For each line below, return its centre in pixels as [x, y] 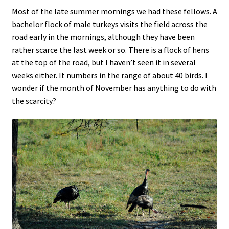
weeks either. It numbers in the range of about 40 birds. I [109, 75]
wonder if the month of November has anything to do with [114, 88]
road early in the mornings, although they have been [103, 37]
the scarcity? [34, 101]
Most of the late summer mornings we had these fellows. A [114, 12]
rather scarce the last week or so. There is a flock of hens [110, 50]
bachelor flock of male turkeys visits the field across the [109, 24]
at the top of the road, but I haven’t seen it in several [104, 63]
